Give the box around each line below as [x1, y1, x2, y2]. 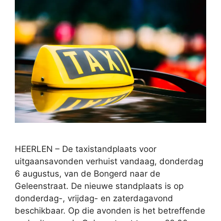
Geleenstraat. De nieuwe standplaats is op [15, 181, 184, 191]
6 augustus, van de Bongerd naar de [15, 168, 160, 179]
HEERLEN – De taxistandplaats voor [15, 144, 156, 154]
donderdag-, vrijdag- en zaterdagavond [15, 193, 173, 203]
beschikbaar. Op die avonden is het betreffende [15, 205, 205, 216]
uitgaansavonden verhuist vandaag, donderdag [15, 156, 203, 166]
